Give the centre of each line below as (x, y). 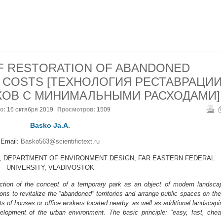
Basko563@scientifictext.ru (60, 141)
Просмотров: (77, 110)
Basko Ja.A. (50, 125)
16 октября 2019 (30, 110)
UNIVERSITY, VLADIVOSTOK (50, 167)
